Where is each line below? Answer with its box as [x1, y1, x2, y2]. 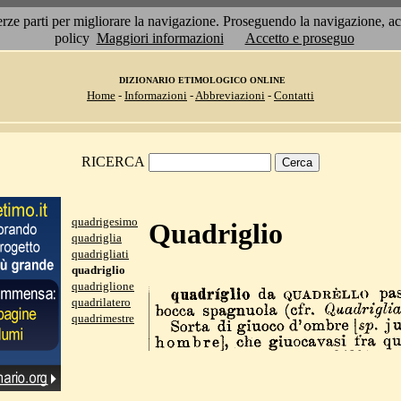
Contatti [274, 89, 314, 102]
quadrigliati [72, 247, 129, 260]
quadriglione [72, 279, 134, 293]
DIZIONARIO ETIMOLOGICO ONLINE [118, 75, 286, 85]
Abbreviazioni [195, 89, 265, 102]
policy [54, 30, 90, 46]
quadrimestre [72, 311, 134, 325]
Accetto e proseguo [244, 30, 354, 46]
